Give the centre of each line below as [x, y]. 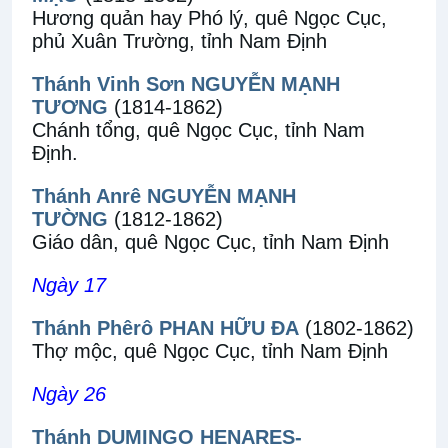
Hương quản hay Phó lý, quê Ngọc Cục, [209, 18]
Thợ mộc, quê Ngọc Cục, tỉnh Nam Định [210, 351]
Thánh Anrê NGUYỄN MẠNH [164, 196]
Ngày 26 [69, 394]
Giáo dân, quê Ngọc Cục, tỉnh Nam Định [210, 242]
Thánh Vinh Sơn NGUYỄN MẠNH [186, 84]
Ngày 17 [69, 285]
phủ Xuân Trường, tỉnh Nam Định [179, 41]
